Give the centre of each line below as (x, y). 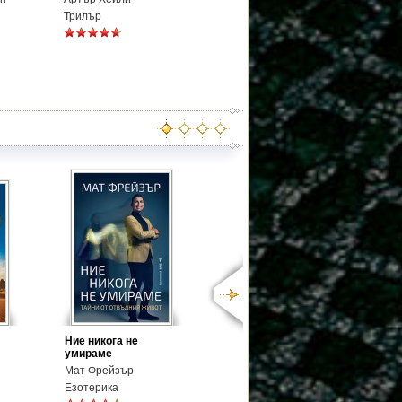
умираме (88, 354)
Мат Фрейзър (99, 371)
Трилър (83, 16)
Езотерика (92, 388)
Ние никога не (101, 341)
